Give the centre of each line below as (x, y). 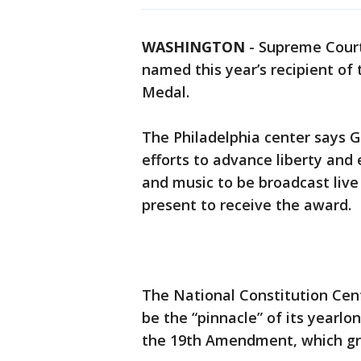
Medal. (166, 92)
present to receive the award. (247, 205)
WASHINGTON (193, 47)
